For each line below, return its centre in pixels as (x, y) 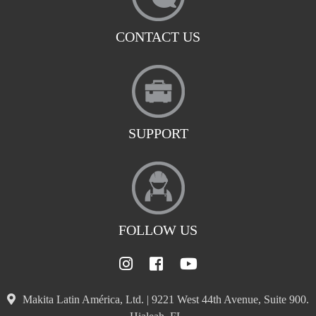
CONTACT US (158, 37)
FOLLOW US (158, 230)
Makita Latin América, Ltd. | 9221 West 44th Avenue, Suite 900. (166, 300)
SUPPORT (158, 134)
